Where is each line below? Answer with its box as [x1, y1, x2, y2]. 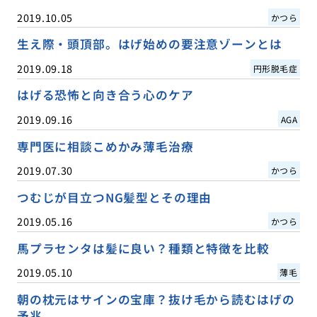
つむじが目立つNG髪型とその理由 [16, 188, 212, 206]
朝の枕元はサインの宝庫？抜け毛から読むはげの [16, 290, 295, 308]
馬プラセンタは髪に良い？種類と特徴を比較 [16, 239, 270, 257]
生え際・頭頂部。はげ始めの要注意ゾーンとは [16, 35, 282, 53]
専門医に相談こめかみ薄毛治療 [16, 137, 194, 155]
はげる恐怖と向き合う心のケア [16, 86, 194, 104]
